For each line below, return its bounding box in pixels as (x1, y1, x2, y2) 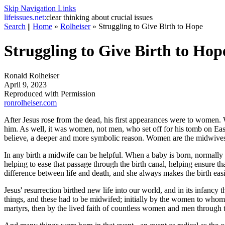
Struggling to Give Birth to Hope (98, 22, 203, 31)
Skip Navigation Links (4, 4, 76, 13)
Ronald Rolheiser (4, 71, 59, 80)
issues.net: (14, 13, 46, 22)
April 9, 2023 (4, 80, 47, 89)
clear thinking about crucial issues (46, 13, 153, 22)
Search (4, 22, 26, 31)
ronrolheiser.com (4, 98, 57, 107)
